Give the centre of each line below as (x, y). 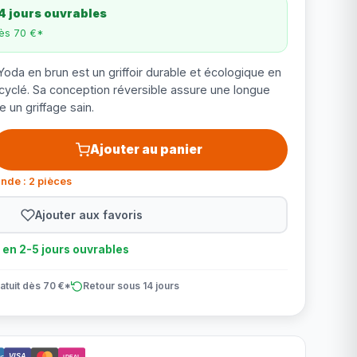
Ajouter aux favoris (89, 214)
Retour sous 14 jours (131, 286)
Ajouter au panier (147, 149)
